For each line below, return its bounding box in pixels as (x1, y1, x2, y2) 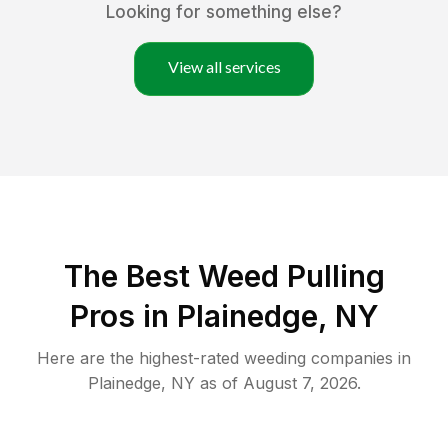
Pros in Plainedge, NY (69, 298, 379, 335)
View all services (167, 57, 281, 77)
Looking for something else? (106, 2, 342, 23)
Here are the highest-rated (37, 348, 244, 369)
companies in (306, 348, 411, 369)
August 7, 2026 (242, 373, 357, 394)
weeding (244, 348, 306, 369)
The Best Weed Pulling (63, 258, 385, 295)
